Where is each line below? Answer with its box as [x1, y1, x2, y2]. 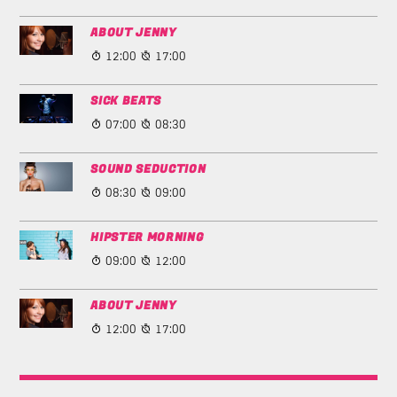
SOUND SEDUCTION [90, 160, 206, 178]
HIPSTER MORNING [90, 228, 204, 246]
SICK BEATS [90, 91, 162, 110]
